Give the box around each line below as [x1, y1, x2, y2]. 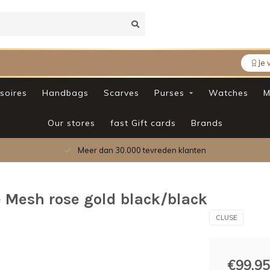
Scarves [103, 87, 139, 98]
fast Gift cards [110, 118, 176, 128]
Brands [190, 118, 223, 128]
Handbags [42, 87, 89, 98]
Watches [208, 87, 248, 98]
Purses [154, 87, 184, 98]
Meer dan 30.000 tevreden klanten [76, 145, 206, 155]
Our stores [47, 118, 95, 128]
